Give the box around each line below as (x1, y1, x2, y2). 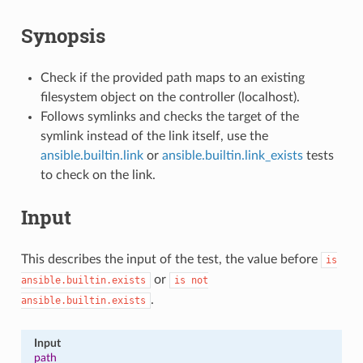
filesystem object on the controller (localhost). (40, 90, 300, 104)
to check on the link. (40, 168, 156, 181)
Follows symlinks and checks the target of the (40, 109, 299, 123)
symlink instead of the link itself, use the (40, 129, 268, 143)
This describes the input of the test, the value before (20, 252, 321, 266)
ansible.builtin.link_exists (161, 148, 303, 162)
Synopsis (20, 22, 105, 49)
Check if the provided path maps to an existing (40, 70, 305, 84)
